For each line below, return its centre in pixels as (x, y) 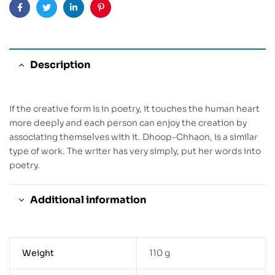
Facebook (40, 17)
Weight (38, 253)
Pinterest (120, 17)
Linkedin (91, 17)
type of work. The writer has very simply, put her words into (135, 151)
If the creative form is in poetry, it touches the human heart (134, 108)
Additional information (88, 200)
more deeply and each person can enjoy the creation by (128, 122)
